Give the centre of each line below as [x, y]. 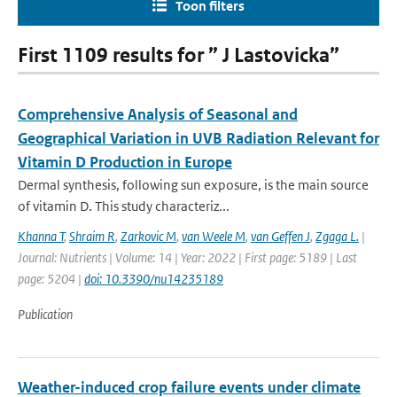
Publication [45, 314]
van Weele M [214, 236]
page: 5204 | [51, 279]
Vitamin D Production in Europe [125, 162]
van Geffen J [280, 236]
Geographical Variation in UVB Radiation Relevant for [198, 138]
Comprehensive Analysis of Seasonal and [158, 114]
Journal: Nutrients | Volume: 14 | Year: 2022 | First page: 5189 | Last [187, 257]
